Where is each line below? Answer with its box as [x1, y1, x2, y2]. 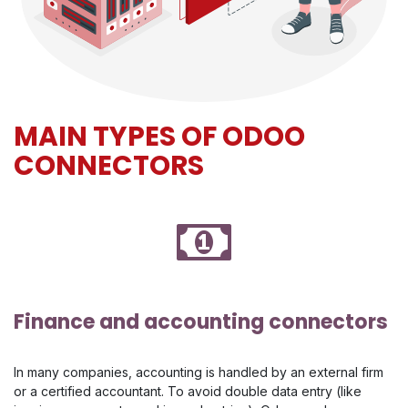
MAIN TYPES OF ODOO [14, 117, 305, 156]
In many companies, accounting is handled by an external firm [14, 364, 383, 381]
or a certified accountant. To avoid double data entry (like [14, 383, 362, 400]
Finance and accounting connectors [14, 308, 388, 337]
